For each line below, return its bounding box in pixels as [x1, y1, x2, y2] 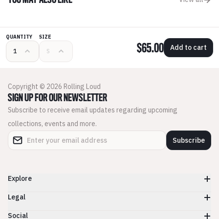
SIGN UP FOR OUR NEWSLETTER [8, 93, 107, 103]
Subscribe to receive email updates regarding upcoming [8, 106, 177, 114]
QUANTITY [6, 34, 32, 40]
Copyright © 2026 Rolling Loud [8, 82, 101, 91]
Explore [8, 174, 32, 183]
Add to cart [170, 43, 207, 52]
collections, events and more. [8, 119, 97, 128]
